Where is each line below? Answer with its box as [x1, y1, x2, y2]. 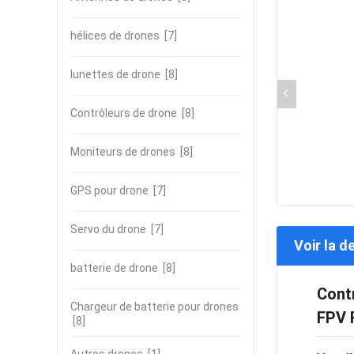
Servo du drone [70, 223, 146, 235]
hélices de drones [70, 29, 160, 42]
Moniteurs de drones [70, 145, 175, 158]
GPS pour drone [70, 184, 149, 197]
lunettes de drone [70, 68, 160, 81]
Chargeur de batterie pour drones [70, 300, 239, 313]
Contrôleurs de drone [70, 107, 177, 119]
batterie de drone [70, 262, 158, 274]
